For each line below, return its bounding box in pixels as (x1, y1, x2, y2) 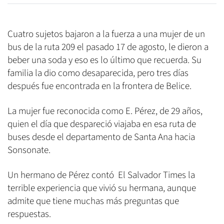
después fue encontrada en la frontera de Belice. (7, 79, 191, 93)
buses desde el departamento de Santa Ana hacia (7, 130, 195, 144)
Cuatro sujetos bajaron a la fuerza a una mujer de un (7, 27, 205, 41)
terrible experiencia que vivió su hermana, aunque (7, 181, 196, 195)
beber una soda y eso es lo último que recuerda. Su (7, 53, 201, 67)
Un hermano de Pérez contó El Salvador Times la (7, 168, 195, 182)
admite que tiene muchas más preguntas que (7, 194, 179, 208)
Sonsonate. (7, 143, 50, 157)
